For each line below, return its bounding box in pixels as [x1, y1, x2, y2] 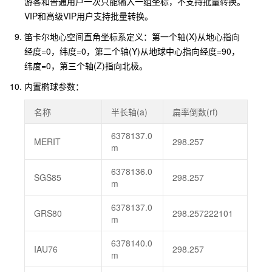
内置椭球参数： [24, 80, 84, 92]
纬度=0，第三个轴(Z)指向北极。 [24, 59, 148, 72]
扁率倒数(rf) [172, 106, 218, 118]
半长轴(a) [111, 106, 148, 118]
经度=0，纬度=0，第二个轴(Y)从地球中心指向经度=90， [24, 45, 240, 57]
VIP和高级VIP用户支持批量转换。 [24, 10, 153, 22]
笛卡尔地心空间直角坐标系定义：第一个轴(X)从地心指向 [24, 30, 240, 42]
